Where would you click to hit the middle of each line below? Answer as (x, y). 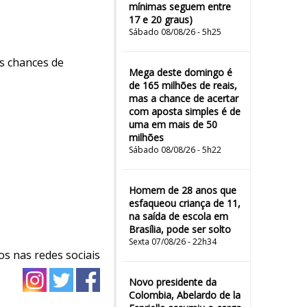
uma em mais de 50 (173, 124)
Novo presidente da (173, 282)
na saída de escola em (179, 216)
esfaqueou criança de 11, (185, 203)
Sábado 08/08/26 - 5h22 (175, 150)
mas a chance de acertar (184, 98)
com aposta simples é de (185, 111)
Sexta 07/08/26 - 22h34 (173, 242)
